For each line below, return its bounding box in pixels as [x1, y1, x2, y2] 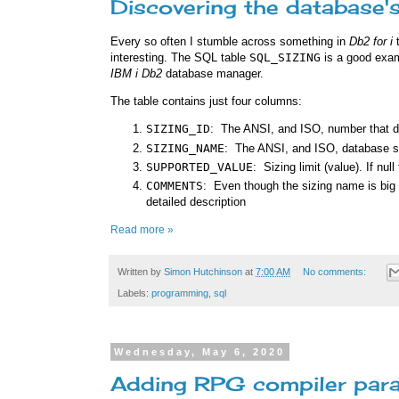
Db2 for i [349, 35, 393, 49]
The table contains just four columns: [110, 94, 302, 109]
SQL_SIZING [249, 51, 321, 65]
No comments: [302, 265, 369, 277]
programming [151, 287, 208, 298]
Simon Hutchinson [164, 265, 242, 277]
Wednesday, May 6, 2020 [114, 346, 286, 357]
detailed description [146, 195, 246, 209]
